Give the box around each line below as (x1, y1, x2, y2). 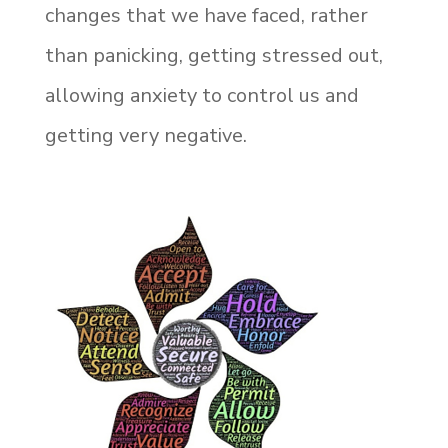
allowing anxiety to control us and (44, 81, 359, 109)
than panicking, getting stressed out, (44, 41, 383, 69)
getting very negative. (44, 121, 247, 149)
